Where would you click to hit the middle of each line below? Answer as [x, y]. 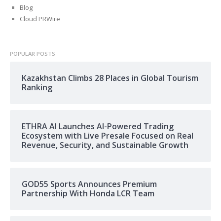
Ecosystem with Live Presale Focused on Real [107, 136]
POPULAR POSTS [32, 54]
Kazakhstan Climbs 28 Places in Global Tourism [110, 78]
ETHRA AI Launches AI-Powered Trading [97, 127]
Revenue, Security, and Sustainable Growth [105, 145]
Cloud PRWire [40, 19]
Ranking [37, 88]
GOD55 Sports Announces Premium [89, 184]
